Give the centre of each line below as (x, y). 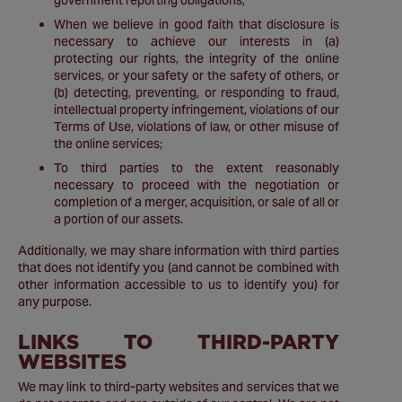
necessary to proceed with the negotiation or (197, 185)
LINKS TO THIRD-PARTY (179, 341)
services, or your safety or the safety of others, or (197, 75)
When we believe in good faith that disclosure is (197, 24)
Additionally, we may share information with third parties (179, 250)
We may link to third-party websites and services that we (179, 387)
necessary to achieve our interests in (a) (197, 41)
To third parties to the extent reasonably (197, 168)
